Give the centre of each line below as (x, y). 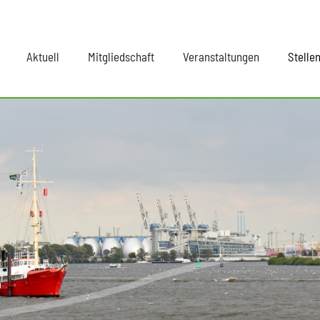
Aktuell (43, 56)
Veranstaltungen (221, 56)
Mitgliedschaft (121, 56)
